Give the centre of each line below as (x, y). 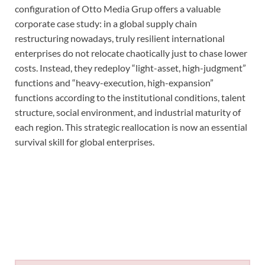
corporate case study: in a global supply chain (106, 23)
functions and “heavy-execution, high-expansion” (114, 82)
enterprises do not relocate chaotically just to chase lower (131, 53)
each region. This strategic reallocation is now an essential (131, 127)
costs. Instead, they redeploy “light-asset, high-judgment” (130, 67)
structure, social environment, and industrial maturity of (128, 112)
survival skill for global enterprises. (85, 141)
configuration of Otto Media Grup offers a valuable (118, 8)
